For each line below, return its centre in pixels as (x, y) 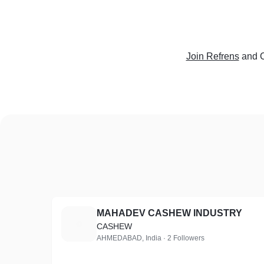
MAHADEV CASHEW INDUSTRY (169, 213)
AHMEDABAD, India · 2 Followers (151, 238)
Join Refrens (212, 56)
